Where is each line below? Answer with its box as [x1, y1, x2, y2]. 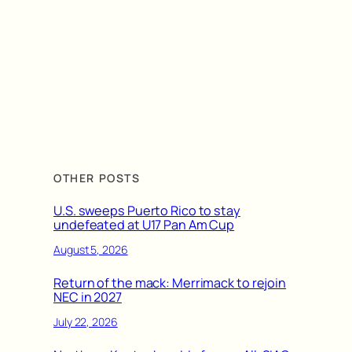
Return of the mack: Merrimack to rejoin [53, 273, 287, 291]
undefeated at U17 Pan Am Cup [53, 215, 235, 233]
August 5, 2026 [53, 242, 128, 258]
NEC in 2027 [53, 288, 122, 306]
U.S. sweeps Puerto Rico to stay [53, 201, 240, 219]
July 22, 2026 [53, 314, 118, 330]
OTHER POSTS [53, 170, 141, 185]
